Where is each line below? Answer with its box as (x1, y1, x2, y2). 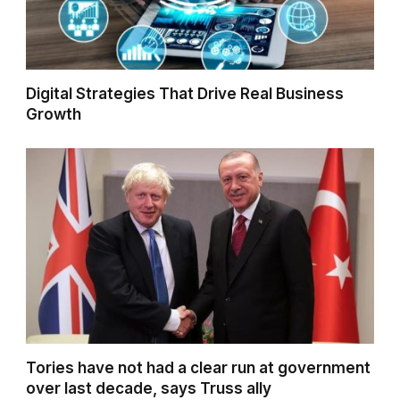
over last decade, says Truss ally (26, 379, 272, 398)
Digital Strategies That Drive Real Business (26, 85, 345, 104)
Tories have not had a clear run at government (26, 359, 371, 378)
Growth (26, 105, 82, 124)
